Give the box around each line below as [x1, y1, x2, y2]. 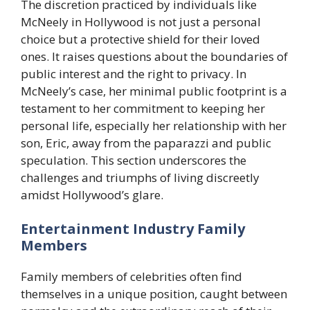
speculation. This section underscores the [21, 152, 246, 168]
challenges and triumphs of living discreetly [21, 169, 259, 185]
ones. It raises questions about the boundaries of [21, 48, 288, 64]
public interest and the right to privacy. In [21, 65, 246, 82]
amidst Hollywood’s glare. [21, 186, 163, 203]
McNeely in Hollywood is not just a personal [21, 13, 261, 30]
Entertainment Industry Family [21, 219, 245, 239]
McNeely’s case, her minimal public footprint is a [21, 82, 287, 99]
